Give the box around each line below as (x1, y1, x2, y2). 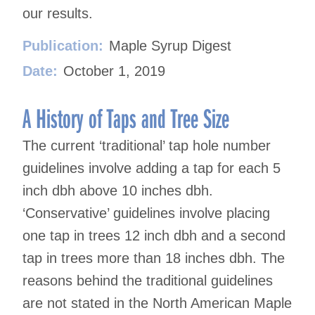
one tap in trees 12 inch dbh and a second (22, 228, 285, 244)
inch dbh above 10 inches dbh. (22, 183, 213, 199)
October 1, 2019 (63, 63, 165, 79)
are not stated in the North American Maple (22, 295, 292, 311)
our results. (22, 6, 93, 22)
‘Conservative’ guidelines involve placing (22, 205, 270, 221)
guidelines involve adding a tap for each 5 (22, 160, 281, 176)
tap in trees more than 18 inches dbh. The (22, 250, 285, 266)
